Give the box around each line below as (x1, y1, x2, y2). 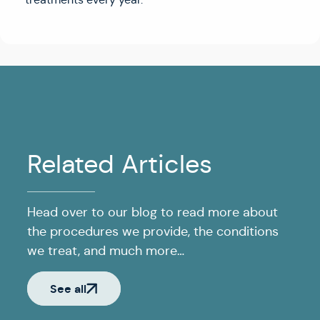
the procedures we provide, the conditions (27, 224, 279, 240)
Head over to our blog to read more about (27, 204, 278, 221)
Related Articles (27, 148, 212, 181)
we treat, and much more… (27, 243, 184, 259)
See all (50, 281, 86, 296)
